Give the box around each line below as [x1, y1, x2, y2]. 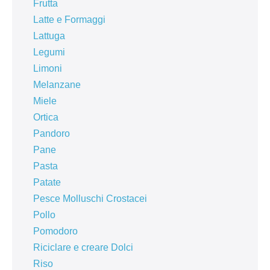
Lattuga [33, 31, 65, 42]
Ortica [33, 112, 58, 123]
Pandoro [33, 128, 70, 139]
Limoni [33, 63, 62, 74]
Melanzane [33, 80, 81, 90]
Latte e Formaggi [33, 14, 105, 25]
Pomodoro [33, 226, 78, 237]
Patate [33, 177, 61, 188]
